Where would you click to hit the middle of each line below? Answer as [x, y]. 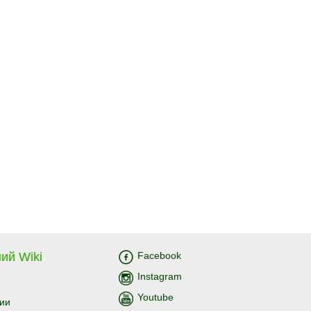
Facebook [159, 255]
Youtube [155, 297]
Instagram [160, 276]
